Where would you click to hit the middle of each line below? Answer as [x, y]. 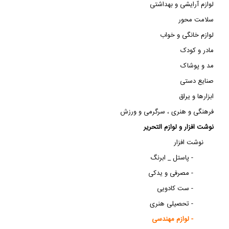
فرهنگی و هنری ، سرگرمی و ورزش [167, 112]
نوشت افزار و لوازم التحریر [179, 127]
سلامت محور [196, 20]
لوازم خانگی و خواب [187, 35]
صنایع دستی [197, 81]
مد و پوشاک [197, 66]
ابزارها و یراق [196, 97]
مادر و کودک [197, 51]
